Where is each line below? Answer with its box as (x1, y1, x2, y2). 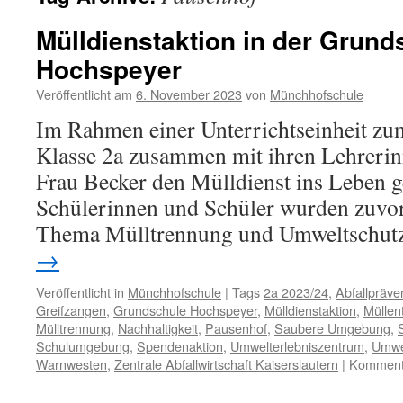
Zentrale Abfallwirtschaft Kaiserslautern (114, 354, 338, 373)
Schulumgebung (36, 336, 130, 355)
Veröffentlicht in (36, 282, 124, 301)
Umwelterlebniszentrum (230, 336, 364, 355)
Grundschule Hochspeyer (113, 300, 257, 319)
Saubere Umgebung (274, 318, 390, 337)
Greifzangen (36, 300, 106, 319)
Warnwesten (36, 354, 107, 373)
